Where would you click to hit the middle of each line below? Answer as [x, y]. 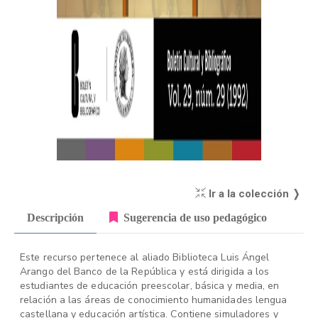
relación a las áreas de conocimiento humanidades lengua [154, 300]
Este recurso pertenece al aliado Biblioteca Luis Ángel [145, 257]
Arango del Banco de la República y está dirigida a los [145, 272]
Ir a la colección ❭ [253, 194]
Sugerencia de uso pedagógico [195, 217]
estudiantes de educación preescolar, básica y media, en [150, 286]
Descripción [55, 217]
